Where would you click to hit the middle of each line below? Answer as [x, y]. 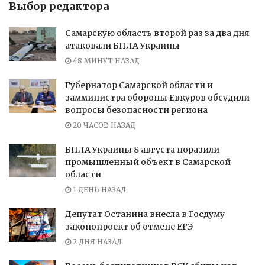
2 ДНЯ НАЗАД [96, 241]
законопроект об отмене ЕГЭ [129, 226]
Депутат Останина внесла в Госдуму [145, 214]
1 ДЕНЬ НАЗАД [98, 189]
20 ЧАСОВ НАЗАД [103, 125]
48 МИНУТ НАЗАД [105, 60]
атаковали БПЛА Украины [122, 45]
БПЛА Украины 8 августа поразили [142, 149]
